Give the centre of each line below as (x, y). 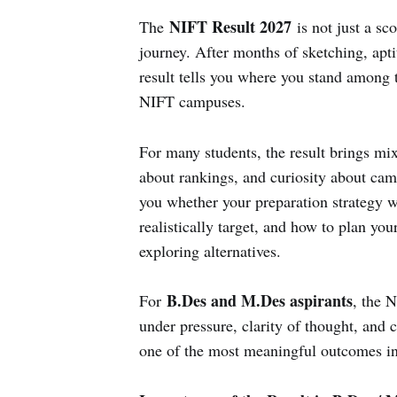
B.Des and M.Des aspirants (259, 301)
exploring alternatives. (210, 250)
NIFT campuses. (192, 101)
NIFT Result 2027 (230, 26)
